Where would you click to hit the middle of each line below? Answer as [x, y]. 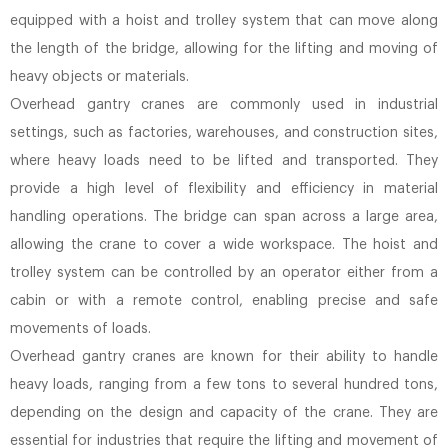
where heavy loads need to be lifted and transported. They [224, 161]
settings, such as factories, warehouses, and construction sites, [224, 133]
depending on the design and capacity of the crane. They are [224, 413]
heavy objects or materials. [99, 77]
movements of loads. [80, 329]
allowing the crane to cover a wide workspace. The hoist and [224, 245]
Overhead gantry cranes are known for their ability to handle [224, 357]
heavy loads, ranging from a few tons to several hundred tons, [224, 385]
